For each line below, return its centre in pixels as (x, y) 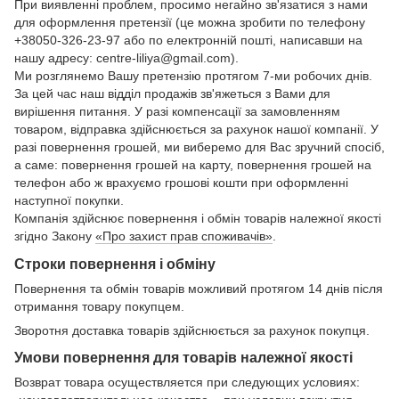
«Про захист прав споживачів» (184, 236)
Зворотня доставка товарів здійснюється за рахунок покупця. (192, 330)
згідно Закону (55, 236)
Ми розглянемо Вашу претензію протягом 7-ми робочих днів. (193, 75)
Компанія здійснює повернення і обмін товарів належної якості (198, 218)
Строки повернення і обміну (115, 263)
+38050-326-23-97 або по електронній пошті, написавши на (188, 40)
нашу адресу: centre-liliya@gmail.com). (126, 57)
